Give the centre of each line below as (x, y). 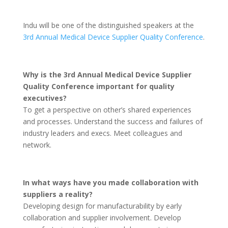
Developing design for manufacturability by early (102, 206)
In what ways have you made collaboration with (110, 182)
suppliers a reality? (58, 194)
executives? (45, 98)
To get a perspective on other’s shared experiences (107, 110)
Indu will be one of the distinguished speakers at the (108, 25)
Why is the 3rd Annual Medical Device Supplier (107, 75)
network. (37, 145)
